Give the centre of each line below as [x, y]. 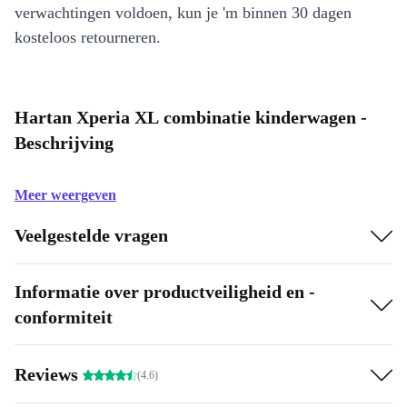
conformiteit [64, 317]
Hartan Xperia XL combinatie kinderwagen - [191, 117]
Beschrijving [64, 143]
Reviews [49, 374]
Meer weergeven [65, 195]
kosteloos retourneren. [88, 37]
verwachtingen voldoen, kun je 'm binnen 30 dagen [183, 13]
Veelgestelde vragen [91, 235]
